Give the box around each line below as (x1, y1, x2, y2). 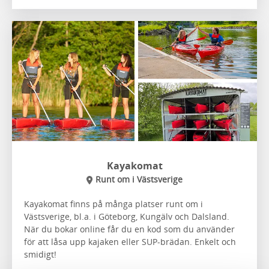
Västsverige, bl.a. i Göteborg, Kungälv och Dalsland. (24, 210, 229, 222)
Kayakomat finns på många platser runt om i (24, 198, 203, 210)
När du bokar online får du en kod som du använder (24, 223, 235, 235)
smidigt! (24, 248, 56, 260)
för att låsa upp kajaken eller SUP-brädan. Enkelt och (24, 235, 236, 247)
